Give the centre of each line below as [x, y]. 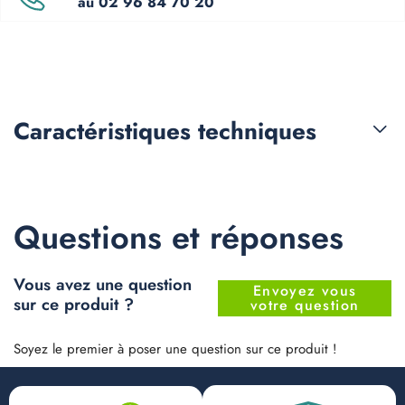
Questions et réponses [179, 238]
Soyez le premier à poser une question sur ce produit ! [175, 349]
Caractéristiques [106, 132]
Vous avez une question [103, 285]
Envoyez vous [305, 291]
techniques [257, 132]
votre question [305, 306]
